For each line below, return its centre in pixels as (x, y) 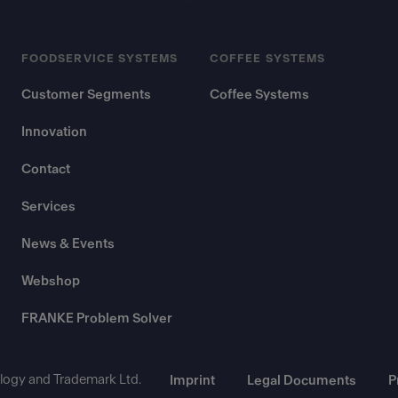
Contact (46, 169)
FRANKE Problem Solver (97, 318)
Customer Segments (86, 95)
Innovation (54, 132)
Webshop (51, 281)
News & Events (68, 244)
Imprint (192, 381)
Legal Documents (301, 381)
